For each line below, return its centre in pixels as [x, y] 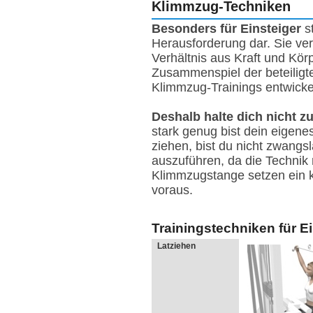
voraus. [172, 190]
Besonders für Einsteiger [226, 29]
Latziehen [176, 246]
